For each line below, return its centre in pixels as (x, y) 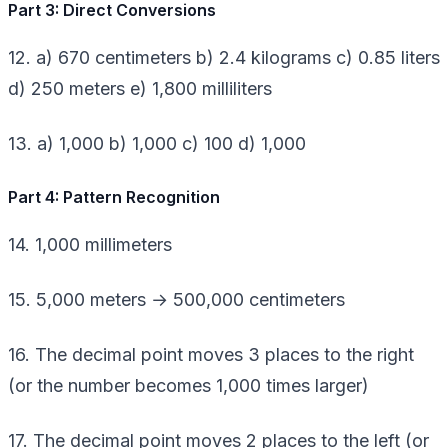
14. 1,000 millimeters (90, 244)
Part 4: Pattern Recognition (114, 196)
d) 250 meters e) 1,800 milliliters (140, 88)
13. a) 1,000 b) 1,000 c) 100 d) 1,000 (157, 143)
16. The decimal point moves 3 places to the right (211, 354)
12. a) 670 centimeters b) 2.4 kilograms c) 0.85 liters (224, 57)
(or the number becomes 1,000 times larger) (188, 385)
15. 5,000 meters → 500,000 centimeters (176, 299)
